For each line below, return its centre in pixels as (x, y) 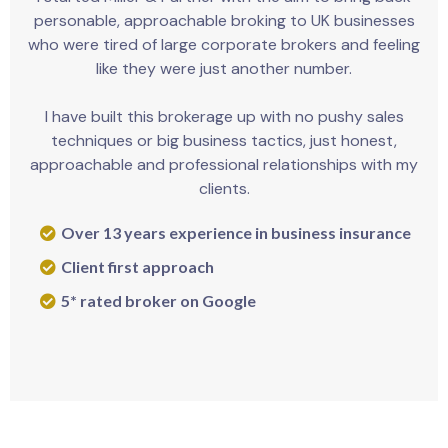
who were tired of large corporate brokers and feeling (224, 45)
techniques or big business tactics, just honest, (224, 141)
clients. (224, 189)
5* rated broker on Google (158, 301)
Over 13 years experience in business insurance (236, 233)
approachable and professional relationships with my (224, 165)
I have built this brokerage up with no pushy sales (224, 117)
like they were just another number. (224, 69)
